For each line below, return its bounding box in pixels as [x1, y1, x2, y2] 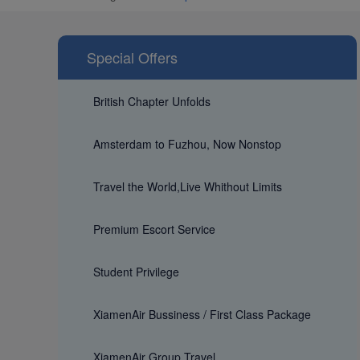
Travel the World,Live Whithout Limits [93, 178, 282, 194]
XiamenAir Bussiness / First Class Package [93, 305, 311, 322]
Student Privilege [93, 263, 179, 280]
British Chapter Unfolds [93, 92, 211, 109]
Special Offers [87, 47, 178, 67]
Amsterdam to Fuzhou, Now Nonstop [93, 135, 281, 152]
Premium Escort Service [93, 220, 215, 237]
